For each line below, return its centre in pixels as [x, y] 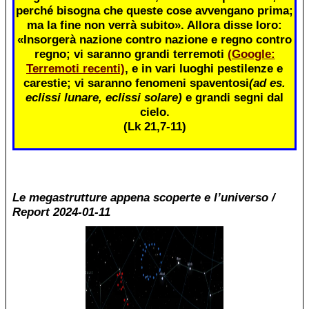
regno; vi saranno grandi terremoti [131, 53]
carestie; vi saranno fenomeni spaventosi [136, 82]
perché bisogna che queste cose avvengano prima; [154, 10]
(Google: [251, 53]
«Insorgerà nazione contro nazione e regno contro [154, 39]
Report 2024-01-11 [62, 212]
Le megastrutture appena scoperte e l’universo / [144, 198]
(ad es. [267, 82]
